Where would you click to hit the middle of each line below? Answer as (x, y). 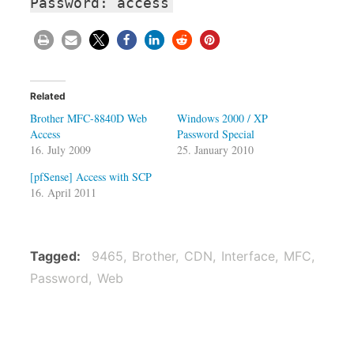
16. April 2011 (63, 193)
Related (47, 96)
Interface (248, 256)
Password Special (216, 134)
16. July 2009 (60, 150)
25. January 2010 (215, 150)
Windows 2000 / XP (222, 119)
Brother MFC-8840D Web (88, 119)
